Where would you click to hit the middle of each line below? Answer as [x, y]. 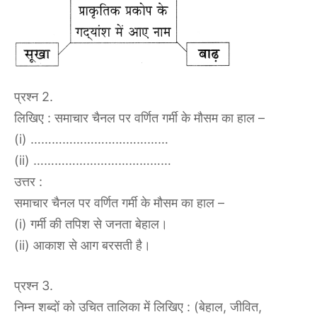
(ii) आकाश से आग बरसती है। [82, 246]
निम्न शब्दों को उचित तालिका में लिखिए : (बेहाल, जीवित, [138, 307]
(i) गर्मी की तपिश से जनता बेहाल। [91, 224]
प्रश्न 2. [34, 97]
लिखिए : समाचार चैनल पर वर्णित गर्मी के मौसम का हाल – [139, 118]
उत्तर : [28, 182]
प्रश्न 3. [34, 286]
